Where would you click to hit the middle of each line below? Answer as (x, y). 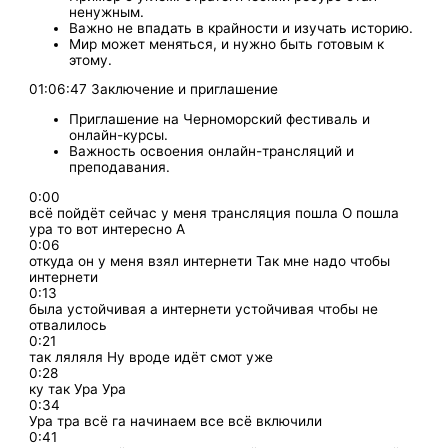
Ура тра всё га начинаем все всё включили (176, 420)
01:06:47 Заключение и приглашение (154, 89)
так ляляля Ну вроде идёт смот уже (151, 356)
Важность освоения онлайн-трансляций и (212, 151)
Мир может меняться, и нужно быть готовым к (227, 43)
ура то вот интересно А (107, 228)
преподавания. (120, 167)
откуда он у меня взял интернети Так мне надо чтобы (210, 260)
